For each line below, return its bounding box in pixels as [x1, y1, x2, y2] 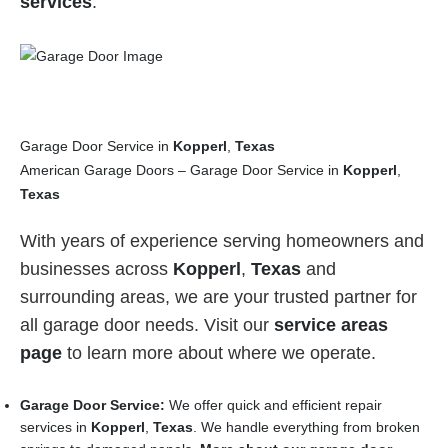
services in [20, 419, 91, 436]
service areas [274, 315, 388, 336]
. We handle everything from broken [193, 419, 420, 436]
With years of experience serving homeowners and [20, 231, 424, 252]
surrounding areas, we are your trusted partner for [20, 287, 417, 308]
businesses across [20, 259, 173, 280]
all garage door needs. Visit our [20, 315, 274, 336]
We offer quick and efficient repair [165, 397, 382, 414]
